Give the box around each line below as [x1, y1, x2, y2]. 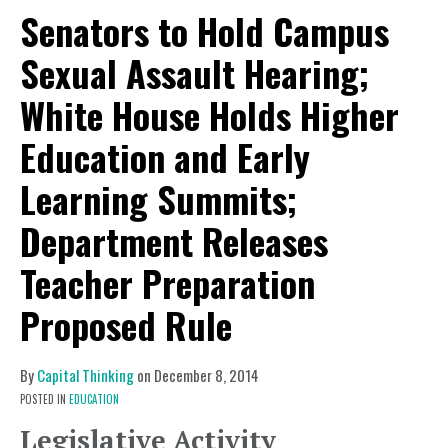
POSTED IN [20, 391, 69, 407]
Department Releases [20, 214, 328, 267]
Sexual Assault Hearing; [20, 46, 369, 99]
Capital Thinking [37, 364, 134, 386]
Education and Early [20, 130, 310, 183]
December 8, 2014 [154, 364, 259, 386]
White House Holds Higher [20, 88, 399, 141]
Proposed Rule [20, 298, 232, 351]
